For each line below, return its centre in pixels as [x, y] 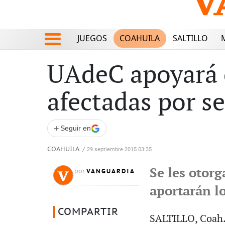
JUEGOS [92, 38]
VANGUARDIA [111, 171]
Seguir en [76, 128]
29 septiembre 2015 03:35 [119, 149]
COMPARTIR [88, 212]
